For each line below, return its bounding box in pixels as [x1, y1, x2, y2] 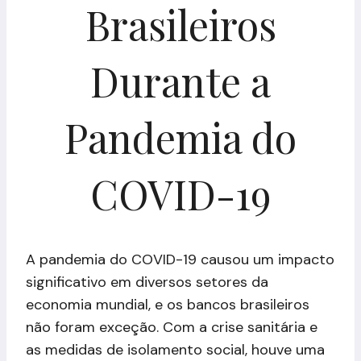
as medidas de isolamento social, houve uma [26, 339, 325, 359]
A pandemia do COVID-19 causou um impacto [26, 249, 334, 269]
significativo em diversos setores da [26, 272, 268, 292]
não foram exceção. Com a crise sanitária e [26, 317, 317, 337]
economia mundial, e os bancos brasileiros [26, 294, 309, 314]
